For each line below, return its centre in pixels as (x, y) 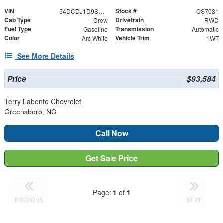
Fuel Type (18, 29)
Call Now (111, 133)
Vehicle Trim (133, 38)
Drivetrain (130, 20)
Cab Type (18, 20)
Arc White (94, 38)
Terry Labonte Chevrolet (43, 101)
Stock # (126, 11)
